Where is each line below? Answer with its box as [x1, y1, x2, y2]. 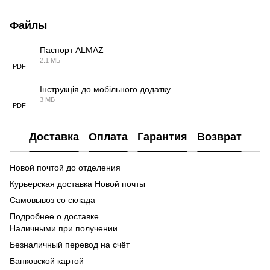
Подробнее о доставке [10, 211, 99, 221]
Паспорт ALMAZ [40, 45, 104, 55]
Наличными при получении [10, 223, 118, 233]
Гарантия [137, 131, 187, 143]
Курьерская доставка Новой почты [10, 178, 145, 189]
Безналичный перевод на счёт [10, 239, 130, 250]
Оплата [88, 131, 128, 143]
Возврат [196, 131, 242, 143]
